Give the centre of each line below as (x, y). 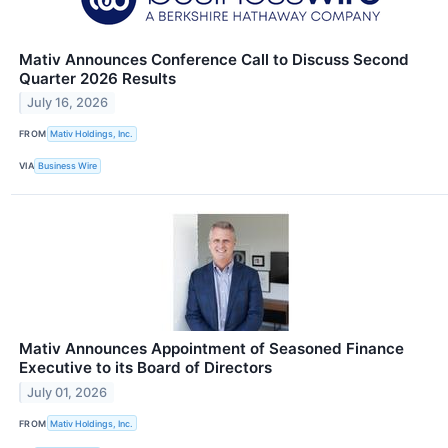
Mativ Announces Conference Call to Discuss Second (214, 59)
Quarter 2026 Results (97, 78)
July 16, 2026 (68, 103)
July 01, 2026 (67, 392)
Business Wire (68, 166)
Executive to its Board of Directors (145, 368)
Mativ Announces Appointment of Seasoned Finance (211, 349)
